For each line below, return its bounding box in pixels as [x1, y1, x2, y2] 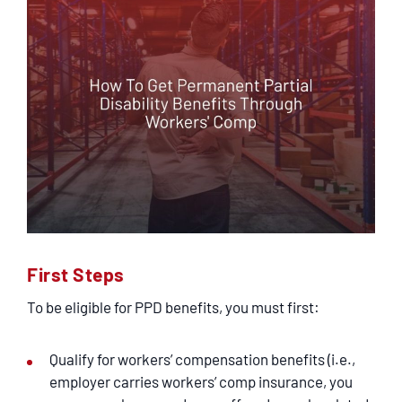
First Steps [27, 263, 125, 285]
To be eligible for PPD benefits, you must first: [27, 298, 319, 316]
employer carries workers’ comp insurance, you [49, 372, 353, 390]
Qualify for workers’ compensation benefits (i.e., [49, 350, 355, 368]
